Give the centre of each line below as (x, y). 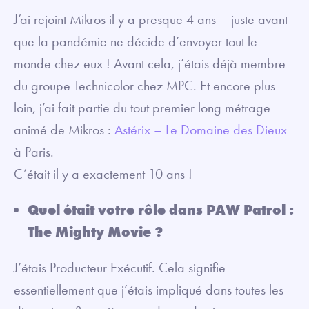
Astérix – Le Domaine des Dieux (201, 129)
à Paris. (34, 151)
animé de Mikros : (64, 129)
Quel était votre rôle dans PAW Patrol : (161, 209)
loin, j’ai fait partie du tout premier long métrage (142, 107)
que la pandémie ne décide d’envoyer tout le (136, 41)
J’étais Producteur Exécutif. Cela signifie (120, 267)
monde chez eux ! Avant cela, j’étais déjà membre (150, 63)
